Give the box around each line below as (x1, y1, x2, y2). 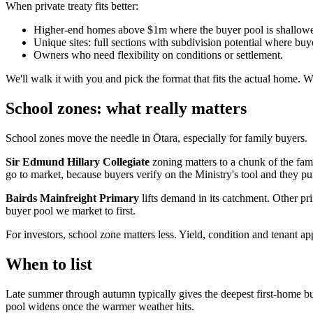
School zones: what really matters (6, 99, 247, 118)
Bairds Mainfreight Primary (6, 192, 139, 205)
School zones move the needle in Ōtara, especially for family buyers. (6, 132, 307, 145)
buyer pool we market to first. (6, 205, 136, 217)
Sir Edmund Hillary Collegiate (6, 156, 150, 168)
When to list (6, 254, 92, 273)
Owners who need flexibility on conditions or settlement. (34, 49, 283, 61)
